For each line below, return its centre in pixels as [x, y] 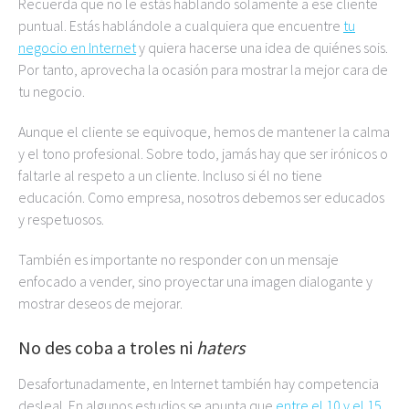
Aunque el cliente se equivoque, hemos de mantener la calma [204, 131]
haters [220, 347]
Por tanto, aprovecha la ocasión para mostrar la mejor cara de [203, 69]
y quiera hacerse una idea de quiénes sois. [262, 47]
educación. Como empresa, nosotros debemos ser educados [201, 197]
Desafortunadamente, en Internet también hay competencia [199, 383]
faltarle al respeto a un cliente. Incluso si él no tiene [170, 175]
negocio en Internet [77, 47]
